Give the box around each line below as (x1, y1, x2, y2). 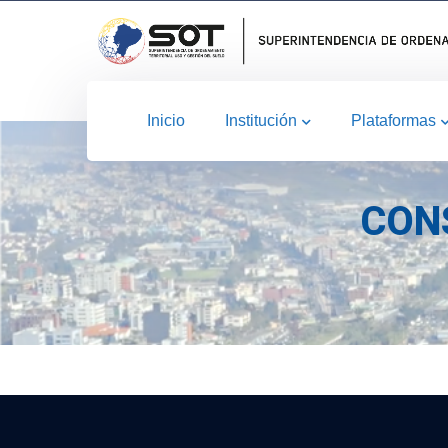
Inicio (147, 112, 185, 129)
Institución (225, 112, 297, 129)
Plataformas (351, 112, 436, 129)
